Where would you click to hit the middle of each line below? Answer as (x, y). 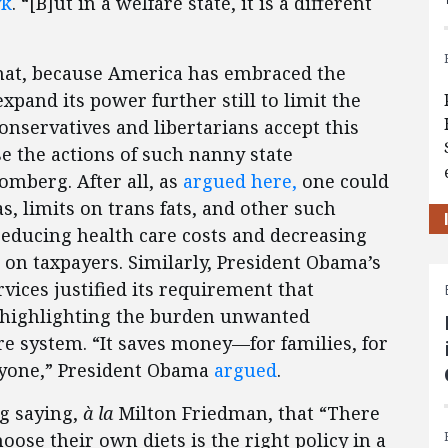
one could (343, 181)
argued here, (240, 181)
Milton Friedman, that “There (246, 413)
